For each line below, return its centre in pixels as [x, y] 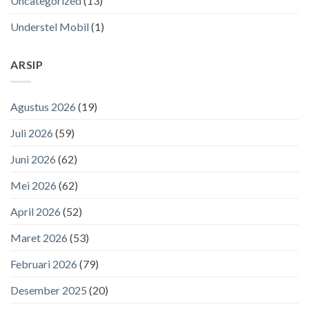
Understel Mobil [50, 27]
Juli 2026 [32, 132]
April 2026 [36, 211]
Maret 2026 [39, 237]
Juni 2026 [33, 159]
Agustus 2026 [43, 106]
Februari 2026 [44, 263]
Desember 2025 [49, 290]
